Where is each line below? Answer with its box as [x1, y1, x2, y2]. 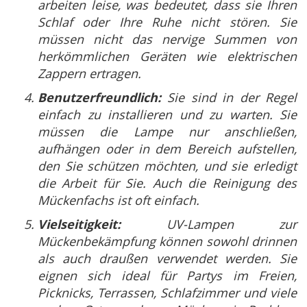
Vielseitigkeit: [38, 216, 121, 234]
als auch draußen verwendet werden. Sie [38, 250, 297, 267]
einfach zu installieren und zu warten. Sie [38, 106, 297, 123]
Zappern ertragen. [38, 65, 141, 82]
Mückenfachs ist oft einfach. [38, 192, 199, 209]
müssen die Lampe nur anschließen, [38, 123, 297, 140]
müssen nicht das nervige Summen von [38, 31, 297, 48]
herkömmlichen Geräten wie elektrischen [38, 48, 297, 65]
